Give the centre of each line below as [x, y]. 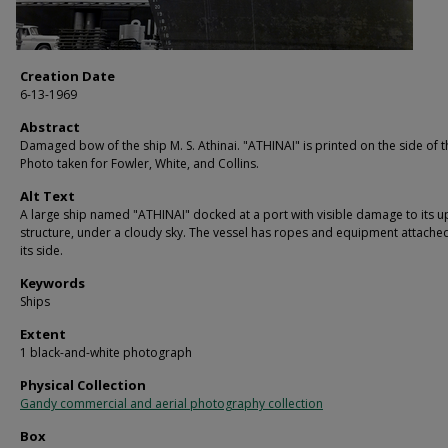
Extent [43, 333]
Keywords [52, 282]
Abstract [50, 126]
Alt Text [47, 195]
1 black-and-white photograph [106, 352]
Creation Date [67, 75]
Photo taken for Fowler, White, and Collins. [139, 163]
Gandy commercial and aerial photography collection [171, 403]
